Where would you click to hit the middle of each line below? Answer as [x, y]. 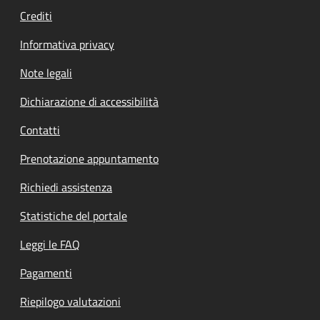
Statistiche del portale [74, 216]
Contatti [40, 130]
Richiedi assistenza [66, 187]
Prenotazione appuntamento [89, 159]
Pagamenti [46, 273]
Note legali [46, 73]
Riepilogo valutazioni [70, 302]
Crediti [36, 16]
